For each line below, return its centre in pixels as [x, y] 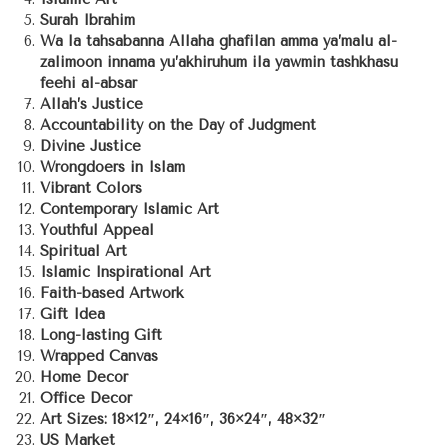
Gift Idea [72, 314]
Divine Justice [90, 146]
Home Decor [84, 377]
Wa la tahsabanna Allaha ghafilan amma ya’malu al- [218, 41]
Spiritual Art [83, 251]
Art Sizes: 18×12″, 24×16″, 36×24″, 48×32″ [183, 419]
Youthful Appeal [97, 230]
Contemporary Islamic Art [129, 209]
